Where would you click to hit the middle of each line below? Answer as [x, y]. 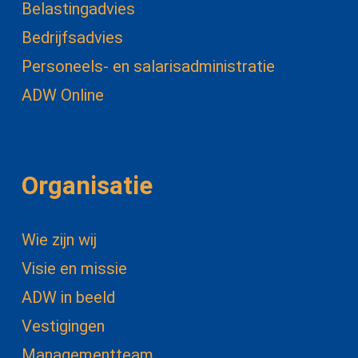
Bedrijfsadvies [72, 38]
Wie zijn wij [59, 239]
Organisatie [87, 185]
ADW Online [62, 95]
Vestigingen [63, 326]
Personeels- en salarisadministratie [148, 67]
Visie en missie [74, 268]
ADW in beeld [68, 297]
